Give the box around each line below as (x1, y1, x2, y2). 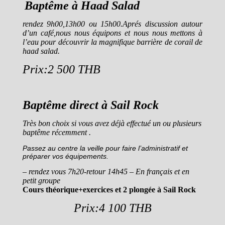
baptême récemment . (23, 128, 91, 137)
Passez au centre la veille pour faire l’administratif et (23, 144, 188, 152)
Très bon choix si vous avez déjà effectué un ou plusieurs (23, 119, 201, 128)
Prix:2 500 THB (23, 63, 100, 76)
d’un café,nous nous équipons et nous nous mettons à (23, 29, 202, 37)
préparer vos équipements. (23, 152, 108, 160)
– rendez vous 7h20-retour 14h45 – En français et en (23, 167, 189, 176)
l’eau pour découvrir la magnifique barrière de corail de (23, 38, 202, 46)
